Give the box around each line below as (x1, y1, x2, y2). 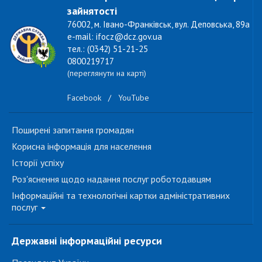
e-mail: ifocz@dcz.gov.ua (67, 31, 162, 42)
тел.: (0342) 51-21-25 (67, 43, 148, 54)
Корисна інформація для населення (12, 140, 151, 152)
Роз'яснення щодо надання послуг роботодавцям (12, 173, 211, 185)
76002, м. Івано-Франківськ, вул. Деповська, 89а (67, 19, 250, 30)
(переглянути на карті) (67, 68, 146, 78)
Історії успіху (12, 157, 64, 168)
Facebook (67, 92, 101, 104)
